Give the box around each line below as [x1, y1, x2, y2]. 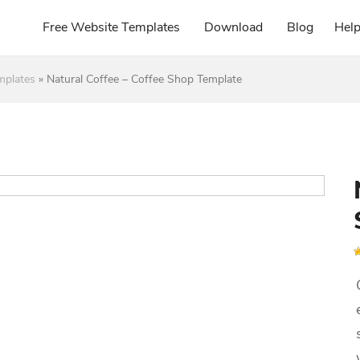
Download [204, 18, 263, 36]
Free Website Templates [43, 18, 180, 36]
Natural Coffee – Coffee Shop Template [47, 72, 242, 87]
